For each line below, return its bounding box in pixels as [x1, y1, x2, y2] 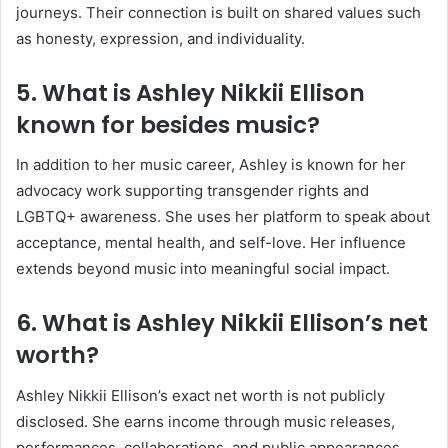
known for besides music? [16, 108, 320, 141]
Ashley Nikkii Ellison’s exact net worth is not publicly [16, 385, 385, 405]
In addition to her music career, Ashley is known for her [16, 155, 406, 175]
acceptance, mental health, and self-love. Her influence [16, 233, 406, 253]
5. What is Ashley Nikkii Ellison [16, 76, 365, 109]
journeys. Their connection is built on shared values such [16, 2, 421, 22]
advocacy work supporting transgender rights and [16, 181, 369, 201]
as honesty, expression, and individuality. [16, 28, 305, 48]
